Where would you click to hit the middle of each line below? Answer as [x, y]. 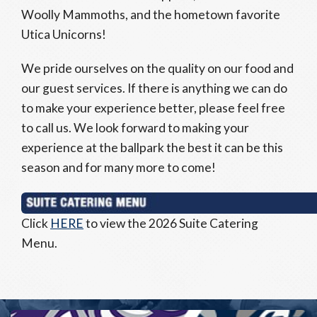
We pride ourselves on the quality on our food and [157, 68]
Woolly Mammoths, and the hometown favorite [151, 15]
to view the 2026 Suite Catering [171, 223]
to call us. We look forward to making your [135, 128]
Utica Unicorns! [64, 34]
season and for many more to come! [119, 167]
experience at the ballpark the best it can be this [152, 148]
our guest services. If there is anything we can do [154, 88]
